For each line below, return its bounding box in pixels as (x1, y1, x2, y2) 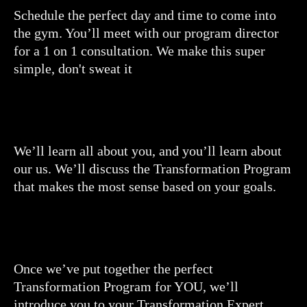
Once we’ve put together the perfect (14, 260, 213, 276)
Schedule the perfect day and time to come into (14, 7, 276, 23)
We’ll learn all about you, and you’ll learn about (14, 143, 282, 158)
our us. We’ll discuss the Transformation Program (14, 160, 291, 176)
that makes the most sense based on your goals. (14, 178, 276, 194)
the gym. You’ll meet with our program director (14, 25, 279, 40)
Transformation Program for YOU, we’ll (14, 278, 238, 294)
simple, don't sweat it (14, 60, 132, 76)
